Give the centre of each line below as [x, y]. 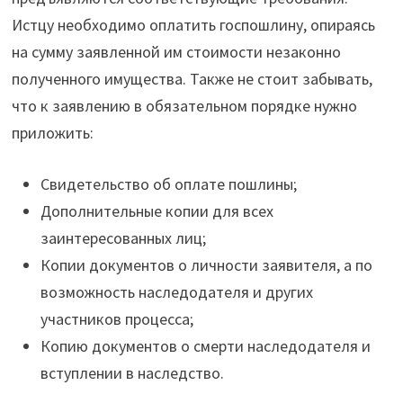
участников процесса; [116, 319]
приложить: [52, 133]
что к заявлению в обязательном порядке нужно [184, 106]
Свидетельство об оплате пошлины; [168, 184]
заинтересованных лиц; [123, 238]
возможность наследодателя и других [176, 292]
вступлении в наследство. [132, 373]
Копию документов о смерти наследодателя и [205, 346]
